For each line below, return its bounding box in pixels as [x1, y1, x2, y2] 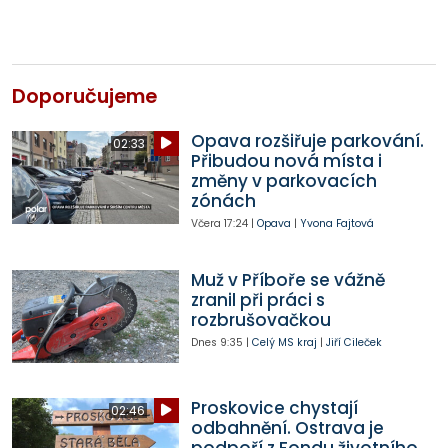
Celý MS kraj [251, 334, 317, 350]
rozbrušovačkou [190, 307, 331, 332]
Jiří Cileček [325, 334, 382, 350]
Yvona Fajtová [299, 215, 374, 231]
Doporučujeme [12, 82, 157, 110]
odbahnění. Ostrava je [190, 415, 384, 440]
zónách [190, 188, 256, 213]
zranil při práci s [190, 287, 325, 312]
